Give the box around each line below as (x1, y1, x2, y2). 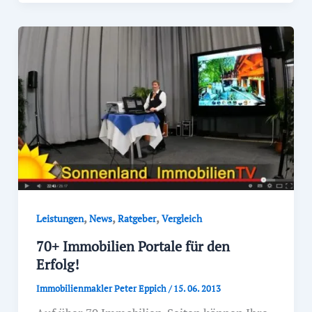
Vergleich (161, 211, 202, 225)
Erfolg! (36, 255, 79, 274)
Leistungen (36, 211, 84, 225)
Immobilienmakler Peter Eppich (36, 282, 169, 295)
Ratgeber (117, 211, 156, 225)
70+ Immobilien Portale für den (36, 237, 230, 256)
